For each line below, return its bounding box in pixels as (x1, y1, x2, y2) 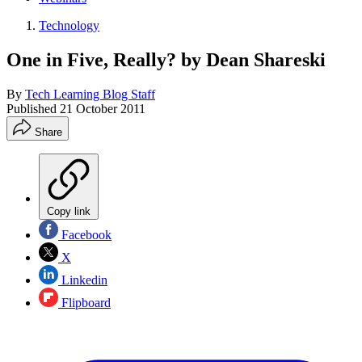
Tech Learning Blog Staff (25, 86, 155, 101)
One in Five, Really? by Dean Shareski (6, 48, 326, 70)
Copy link (47, 204, 90, 217)
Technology (39, 19, 99, 32)
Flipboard (58, 295, 111, 309)
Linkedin (58, 272, 107, 287)
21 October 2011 (60, 101, 145, 116)
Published (6, 101, 60, 116)
